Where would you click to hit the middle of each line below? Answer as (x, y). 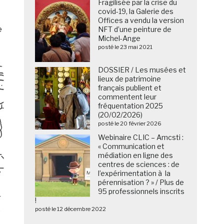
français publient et (130, 88)
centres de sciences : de (139, 164)
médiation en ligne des (136, 155)
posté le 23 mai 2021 (125, 47)
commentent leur (127, 97)
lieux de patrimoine (130, 79)
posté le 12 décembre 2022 (71, 209)
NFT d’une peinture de (135, 29)
